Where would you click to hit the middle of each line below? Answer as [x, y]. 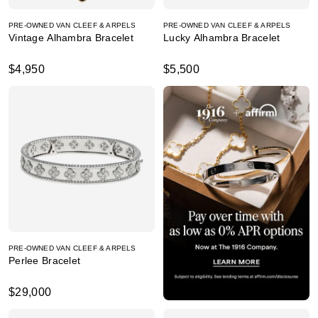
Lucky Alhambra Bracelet [222, 38]
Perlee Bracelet [45, 261]
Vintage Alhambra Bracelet [71, 38]
